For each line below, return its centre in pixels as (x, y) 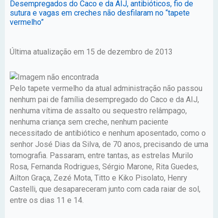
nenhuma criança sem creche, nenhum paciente (89, 122)
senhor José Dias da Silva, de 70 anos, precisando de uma (109, 144)
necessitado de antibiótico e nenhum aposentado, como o (108, 133)
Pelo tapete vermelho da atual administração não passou (106, 88)
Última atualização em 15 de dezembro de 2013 (91, 52)
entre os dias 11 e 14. (48, 200)
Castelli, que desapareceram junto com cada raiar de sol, (105, 189)
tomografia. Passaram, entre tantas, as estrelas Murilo (101, 155)
